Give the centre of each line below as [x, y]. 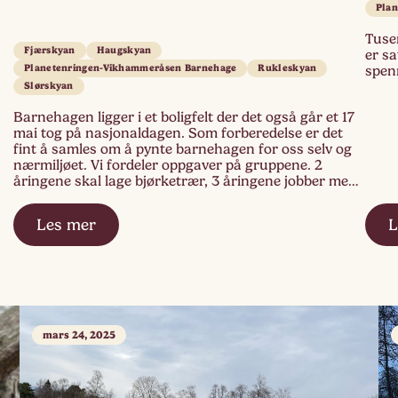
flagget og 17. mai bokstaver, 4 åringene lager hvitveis [185, 198]
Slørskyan [49, 86]
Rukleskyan [287, 68]
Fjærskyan [50, 51]
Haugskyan [124, 51]
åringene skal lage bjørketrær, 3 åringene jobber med [185, 182]
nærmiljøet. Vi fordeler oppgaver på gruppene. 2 [168, 166]
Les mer [66, 225]
